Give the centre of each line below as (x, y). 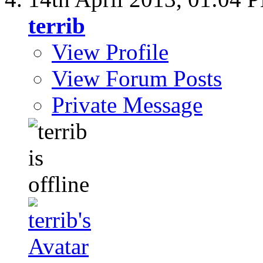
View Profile (110, 52)
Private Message (127, 104)
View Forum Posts (137, 78)
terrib (57, 25)
